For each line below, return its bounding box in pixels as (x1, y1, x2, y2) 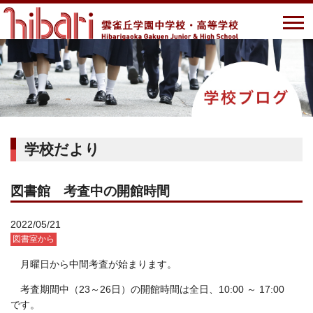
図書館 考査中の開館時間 (10, 184, 170, 198)
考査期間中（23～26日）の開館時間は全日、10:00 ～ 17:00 (20, 284, 294, 295)
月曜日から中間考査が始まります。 (20, 259, 177, 270)
